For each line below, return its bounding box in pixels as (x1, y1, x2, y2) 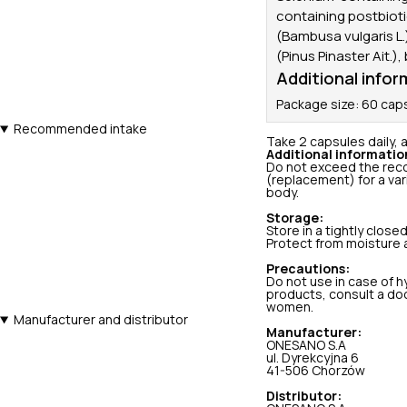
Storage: (266, 212, 323, 224)
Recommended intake (13, 123, 147, 135)
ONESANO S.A (266, 339, 346, 352)
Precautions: (266, 263, 350, 275)
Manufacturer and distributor (13, 313, 188, 326)
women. (266, 301, 313, 313)
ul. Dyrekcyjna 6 (266, 352, 359, 364)
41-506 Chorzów (266, 364, 365, 377)
